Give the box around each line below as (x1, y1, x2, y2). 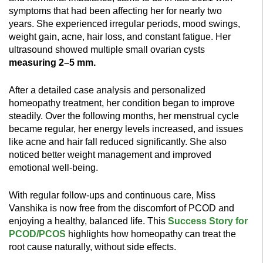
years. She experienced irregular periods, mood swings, (9, 19, 240, 29)
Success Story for (168, 216, 248, 227)
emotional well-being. (9, 163, 98, 173)
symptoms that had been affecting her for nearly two (9, 6, 222, 16)
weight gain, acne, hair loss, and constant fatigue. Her (9, 32, 231, 42)
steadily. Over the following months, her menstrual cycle (9, 111, 239, 122)
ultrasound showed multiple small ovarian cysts (9, 45, 205, 55)
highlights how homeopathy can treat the (66, 229, 236, 240)
